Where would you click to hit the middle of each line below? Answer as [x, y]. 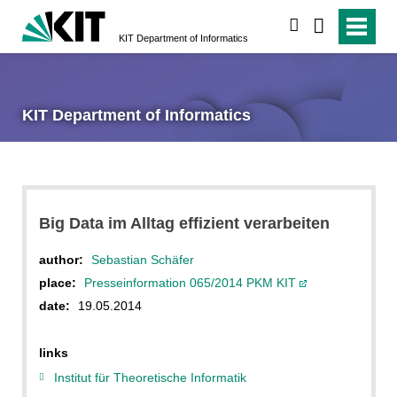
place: [57, 282]
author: [61, 259]
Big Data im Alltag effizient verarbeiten [184, 223]
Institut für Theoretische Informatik [150, 377]
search [320, 26]
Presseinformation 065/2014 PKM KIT [191, 282]
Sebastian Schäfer [142, 259]
